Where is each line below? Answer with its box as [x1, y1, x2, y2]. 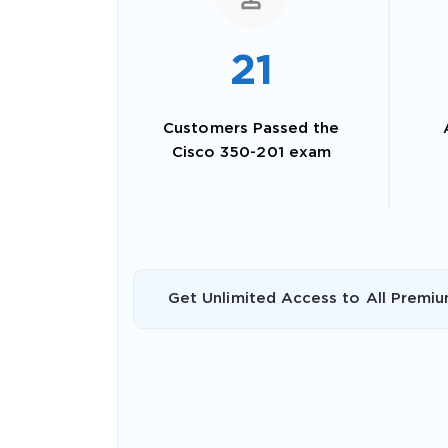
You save [195, 326, 285, 345]
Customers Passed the [163, 122, 340, 136]
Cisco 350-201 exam [171, 146, 331, 160]
